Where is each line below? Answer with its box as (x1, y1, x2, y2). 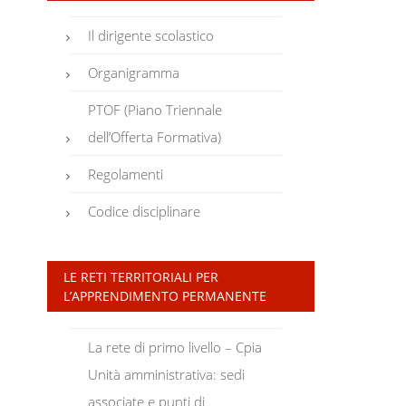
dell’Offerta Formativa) (88, 128, 222, 147)
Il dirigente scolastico (88, 26, 215, 45)
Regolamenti (88, 165, 164, 184)
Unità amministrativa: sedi (88, 364, 246, 383)
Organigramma (88, 63, 180, 82)
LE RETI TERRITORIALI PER (63, 268, 218, 286)
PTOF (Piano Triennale (88, 101, 223, 120)
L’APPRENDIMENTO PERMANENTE (63, 287, 266, 305)
